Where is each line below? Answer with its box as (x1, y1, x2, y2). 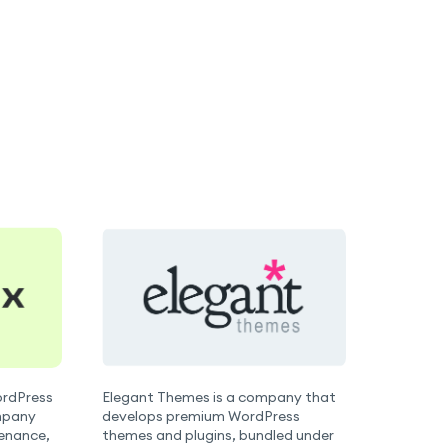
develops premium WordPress (102, 406, 301, 425)
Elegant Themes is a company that (102, 387, 337, 406)
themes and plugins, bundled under (102, 425, 335, 444)
